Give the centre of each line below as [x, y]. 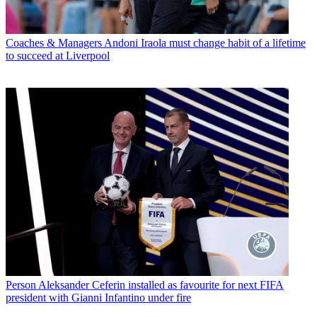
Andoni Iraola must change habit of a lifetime [205, 42]
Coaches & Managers [54, 42]
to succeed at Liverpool [58, 55]
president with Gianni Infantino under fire [98, 298]
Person [21, 285]
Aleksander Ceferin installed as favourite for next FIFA [161, 285]
